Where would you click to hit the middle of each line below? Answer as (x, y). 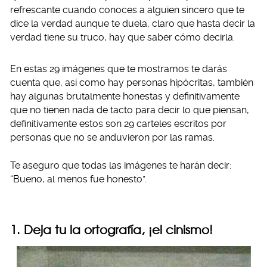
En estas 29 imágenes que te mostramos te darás (119, 69)
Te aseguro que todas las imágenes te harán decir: (121, 165)
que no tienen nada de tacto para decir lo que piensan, (130, 110)
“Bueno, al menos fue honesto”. (78, 179)
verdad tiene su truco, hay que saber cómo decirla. (122, 37)
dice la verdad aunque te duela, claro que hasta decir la (133, 24)
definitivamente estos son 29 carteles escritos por (118, 124)
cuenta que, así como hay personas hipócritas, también (132, 83)
